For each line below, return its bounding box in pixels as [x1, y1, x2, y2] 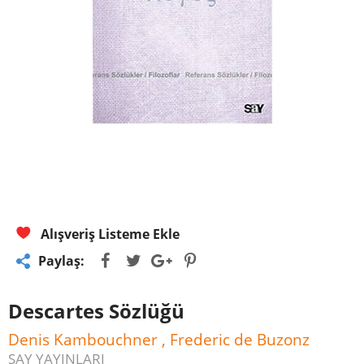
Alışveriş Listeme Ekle [37, 225, 180, 243]
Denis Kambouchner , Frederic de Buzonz [8, 329, 310, 350]
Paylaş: [38, 252, 84, 270]
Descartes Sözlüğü [8, 297, 184, 324]
